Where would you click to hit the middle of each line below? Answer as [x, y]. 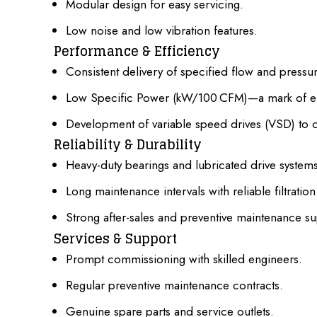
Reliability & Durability [128, 145]
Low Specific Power [117, 98]
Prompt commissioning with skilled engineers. [184, 259]
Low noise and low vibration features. [162, 30]
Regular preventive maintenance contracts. [174, 285]
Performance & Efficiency [137, 51]
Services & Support [115, 238]
